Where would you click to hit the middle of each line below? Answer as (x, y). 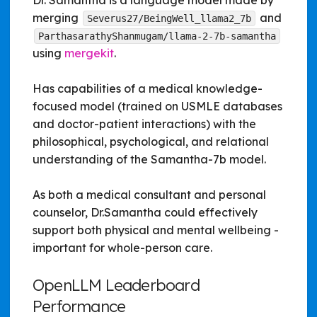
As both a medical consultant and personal (149, 195)
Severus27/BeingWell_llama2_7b (169, 19)
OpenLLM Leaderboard (116, 286)
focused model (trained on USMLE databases (157, 106)
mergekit (89, 53)
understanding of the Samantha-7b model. (149, 160)
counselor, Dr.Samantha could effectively (145, 213)
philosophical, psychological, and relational (151, 142)
